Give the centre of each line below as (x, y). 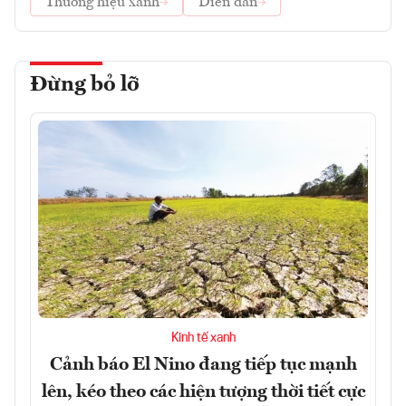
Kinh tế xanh (203, 338)
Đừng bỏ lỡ (85, 85)
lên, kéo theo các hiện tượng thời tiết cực (203, 393)
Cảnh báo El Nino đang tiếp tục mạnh (203, 366)
